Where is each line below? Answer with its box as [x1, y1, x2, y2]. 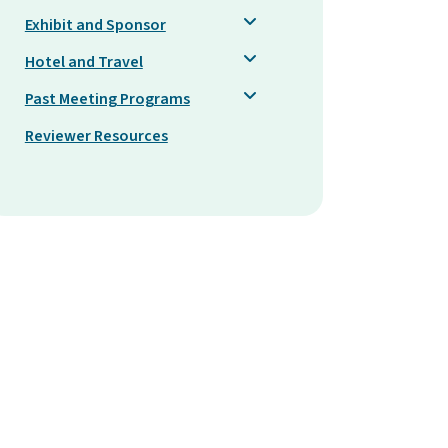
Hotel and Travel [24, 50, 143, 73]
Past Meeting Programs [24, 87, 190, 110]
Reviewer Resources [24, 124, 168, 147]
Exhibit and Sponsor [24, 13, 166, 36]
